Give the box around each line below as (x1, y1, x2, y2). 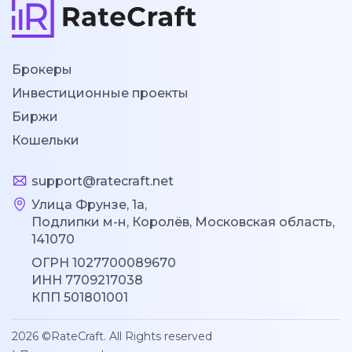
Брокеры (12, 61, 72, 77)
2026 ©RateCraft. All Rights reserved (12, 328, 212, 343)
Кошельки (12, 132, 79, 148)
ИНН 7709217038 (31, 272, 143, 288)
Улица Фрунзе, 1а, (31, 196, 147, 212)
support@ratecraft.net (31, 173, 174, 189)
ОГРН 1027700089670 (31, 255, 176, 270)
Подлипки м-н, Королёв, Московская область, (31, 214, 335, 229)
